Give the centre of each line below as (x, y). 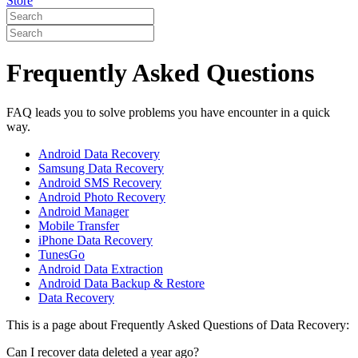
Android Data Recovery (99, 153)
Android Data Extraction (101, 268)
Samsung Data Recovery (101, 168)
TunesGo (62, 254)
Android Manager (84, 211)
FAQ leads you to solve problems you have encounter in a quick (168, 112)
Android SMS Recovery (100, 182)
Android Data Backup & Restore (121, 283)
